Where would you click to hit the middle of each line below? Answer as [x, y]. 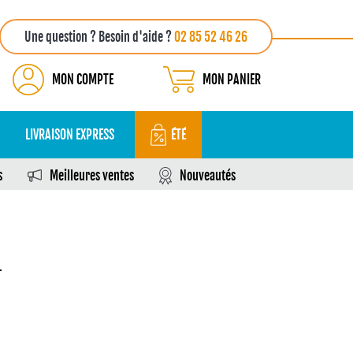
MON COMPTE [83, 80]
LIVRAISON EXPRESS [70, 135]
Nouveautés [208, 176]
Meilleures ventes [92, 176]
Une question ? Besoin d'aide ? [99, 37]
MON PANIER [232, 80]
